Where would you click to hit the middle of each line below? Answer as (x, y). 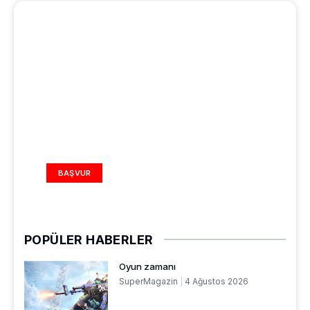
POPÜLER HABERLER (89, 240)
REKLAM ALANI (86, 154)
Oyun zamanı (147, 267)
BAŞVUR (75, 173)
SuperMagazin (149, 282)
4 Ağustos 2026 (215, 282)
